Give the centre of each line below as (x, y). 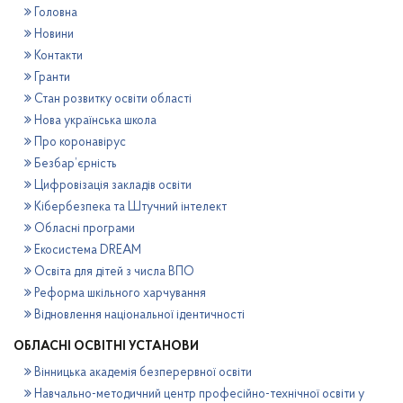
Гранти (53, 78)
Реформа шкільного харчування (121, 294)
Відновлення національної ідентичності (140, 315)
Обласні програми (85, 229)
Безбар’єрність (76, 164)
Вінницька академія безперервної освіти (143, 373)
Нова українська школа (96, 121)
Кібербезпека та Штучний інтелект (131, 207)
